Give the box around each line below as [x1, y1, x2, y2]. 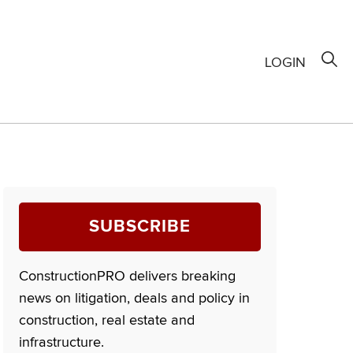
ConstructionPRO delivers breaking [19, 269, 236, 284]
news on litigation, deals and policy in [19, 292, 251, 306]
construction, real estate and [19, 314, 195, 328]
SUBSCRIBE [89, 218, 191, 236]
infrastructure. [19, 336, 105, 350]
